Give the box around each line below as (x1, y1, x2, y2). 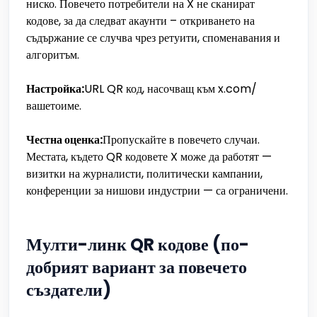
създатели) (26, 278, 111, 301)
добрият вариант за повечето (26, 255, 247, 279)
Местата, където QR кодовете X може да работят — (26, 149, 272, 165)
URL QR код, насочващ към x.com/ (84, 81, 257, 97)
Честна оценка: (26, 132, 103, 148)
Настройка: (26, 81, 84, 97)
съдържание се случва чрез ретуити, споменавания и (26, 30, 280, 46)
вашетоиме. (26, 98, 81, 114)
